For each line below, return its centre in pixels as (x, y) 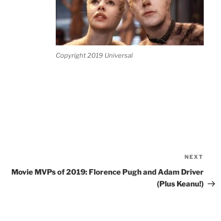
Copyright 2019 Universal (94, 55)
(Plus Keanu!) (181, 184)
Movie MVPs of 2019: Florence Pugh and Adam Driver (108, 172)
